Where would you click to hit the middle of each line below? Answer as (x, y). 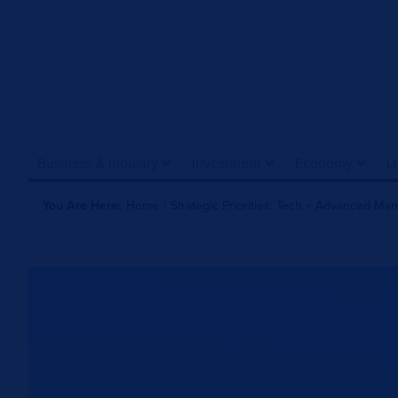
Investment (227, 163)
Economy (324, 163)
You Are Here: (82, 205)
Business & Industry (98, 163)
